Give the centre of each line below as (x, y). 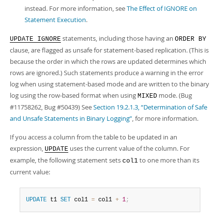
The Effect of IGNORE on (162, 8)
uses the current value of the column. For (129, 148)
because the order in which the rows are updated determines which (108, 61)
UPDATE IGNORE (35, 39)
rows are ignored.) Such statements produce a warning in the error (107, 73)
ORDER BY (191, 39)
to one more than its (169, 160)
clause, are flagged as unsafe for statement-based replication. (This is (109, 50)
